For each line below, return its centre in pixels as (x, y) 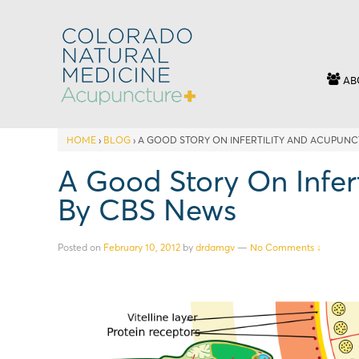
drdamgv (215, 247)
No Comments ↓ (286, 247)
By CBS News (147, 210)
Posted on (81, 247)
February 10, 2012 (142, 247)
